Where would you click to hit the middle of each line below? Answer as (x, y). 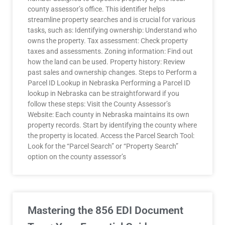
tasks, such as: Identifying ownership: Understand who (112, 30)
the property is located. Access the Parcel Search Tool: (111, 136)
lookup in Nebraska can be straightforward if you (103, 93)
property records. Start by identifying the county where (112, 125)
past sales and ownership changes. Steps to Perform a (112, 72)
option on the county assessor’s (77, 157)
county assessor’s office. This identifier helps (96, 9)
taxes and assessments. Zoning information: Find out (110, 51)
